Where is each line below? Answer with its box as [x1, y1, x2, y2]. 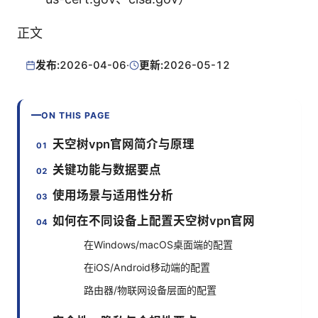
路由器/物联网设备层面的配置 [84, 283, 216, 296]
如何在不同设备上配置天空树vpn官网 [53, 213, 256, 228]
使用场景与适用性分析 [53, 187, 174, 202]
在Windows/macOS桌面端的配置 [84, 238, 233, 251]
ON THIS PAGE [41, 109, 111, 121]
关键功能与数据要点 [53, 162, 162, 177]
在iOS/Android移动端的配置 [84, 261, 210, 273]
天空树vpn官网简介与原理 [53, 136, 195, 151]
